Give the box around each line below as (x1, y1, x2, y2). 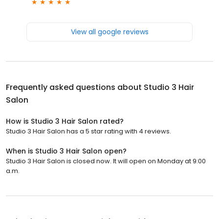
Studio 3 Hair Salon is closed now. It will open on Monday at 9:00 (6, 156, 206, 166)
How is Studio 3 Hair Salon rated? (6, 116, 124, 126)
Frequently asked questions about (6, 81, 144, 93)
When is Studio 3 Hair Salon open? (6, 146, 127, 156)
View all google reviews (70, 26, 149, 37)
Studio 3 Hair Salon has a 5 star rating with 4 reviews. (6, 126, 171, 136)
